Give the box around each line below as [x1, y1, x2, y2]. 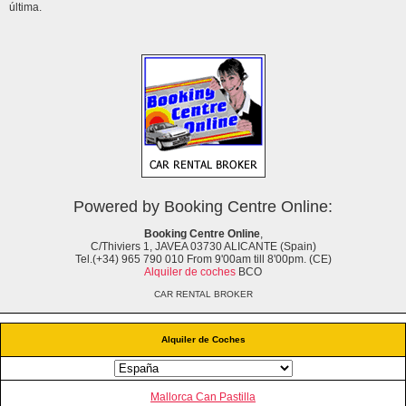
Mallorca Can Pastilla [150, 390, 256, 403]
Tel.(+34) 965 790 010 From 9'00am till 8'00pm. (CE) [74, 252, 332, 266]
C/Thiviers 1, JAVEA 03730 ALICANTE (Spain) [90, 239, 316, 253]
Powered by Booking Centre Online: [73, 197, 333, 216]
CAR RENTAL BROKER [153, 288, 253, 299]
